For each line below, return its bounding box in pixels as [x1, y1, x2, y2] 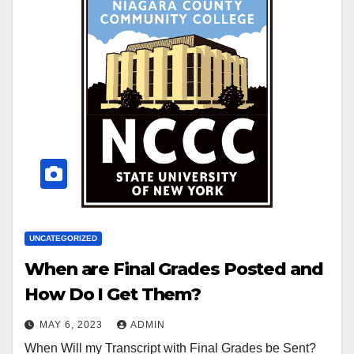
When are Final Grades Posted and [24, 258, 323, 280]
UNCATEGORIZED [29, 234, 97, 243]
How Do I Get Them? [24, 284, 201, 305]
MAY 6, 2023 [40, 319, 106, 330]
